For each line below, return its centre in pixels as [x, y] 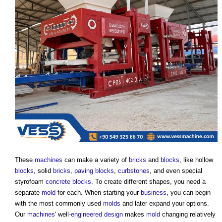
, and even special [176, 171]
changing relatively [188, 215]
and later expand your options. [165, 204]
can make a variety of [96, 160]
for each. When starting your [98, 193]
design [113, 215]
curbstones [134, 171]
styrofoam [30, 182]
